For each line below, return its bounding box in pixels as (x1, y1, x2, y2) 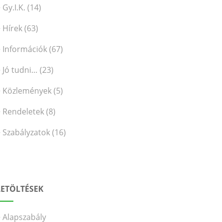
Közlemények (2, 85, 52, 96)
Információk (2, 44, 48, 55)
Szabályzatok (2, 127, 51, 138)
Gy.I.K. (2, 2, 26, 13)
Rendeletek (2, 106, 45, 117)
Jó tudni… (2, 64, 38, 75)
